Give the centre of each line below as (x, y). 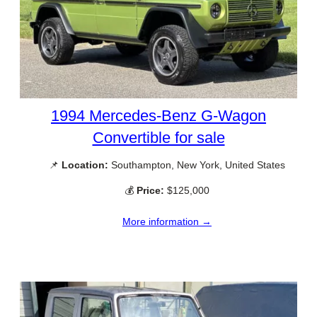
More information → (167, 221)
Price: (150, 190)
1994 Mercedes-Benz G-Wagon (158, 116)
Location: (85, 165)
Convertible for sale (158, 138)
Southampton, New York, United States (197, 165)
